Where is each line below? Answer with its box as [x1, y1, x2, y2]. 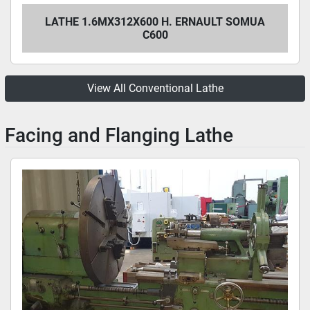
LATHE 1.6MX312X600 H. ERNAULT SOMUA [45, 15, 265, 28]
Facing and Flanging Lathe [5, 124, 233, 147]
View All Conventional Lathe [86, 82, 224, 95]
